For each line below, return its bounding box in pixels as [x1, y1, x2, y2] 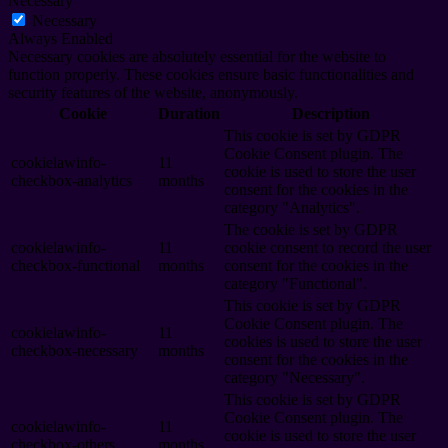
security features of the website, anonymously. [8, 83, 298, 101]
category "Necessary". [224, 368, 365, 386]
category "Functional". [224, 274, 367, 292]
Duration [158, 104, 220, 122]
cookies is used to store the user [224, 332, 422, 350]
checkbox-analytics [11, 171, 132, 189]
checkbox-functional [11, 256, 140, 274]
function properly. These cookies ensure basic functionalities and [8, 65, 414, 83]
